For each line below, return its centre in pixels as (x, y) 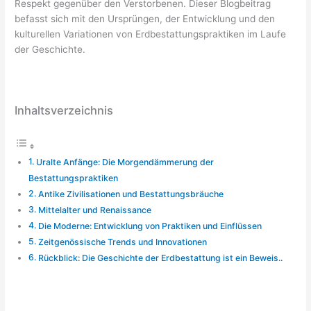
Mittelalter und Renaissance (94, 210)
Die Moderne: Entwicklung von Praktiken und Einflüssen (150, 226)
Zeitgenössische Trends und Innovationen (122, 242)
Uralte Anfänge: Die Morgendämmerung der (125, 162)
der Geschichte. (50, 49)
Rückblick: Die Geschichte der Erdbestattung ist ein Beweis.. (160, 258)
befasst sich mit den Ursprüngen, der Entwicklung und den (145, 18)
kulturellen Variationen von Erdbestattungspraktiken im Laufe (151, 34)
